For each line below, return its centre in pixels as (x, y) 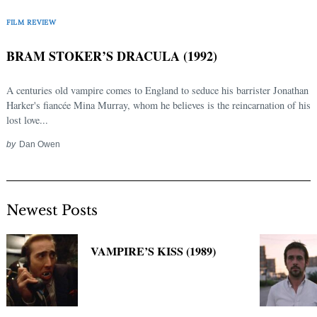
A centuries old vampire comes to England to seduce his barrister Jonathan (157, 91)
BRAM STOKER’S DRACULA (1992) (112, 56)
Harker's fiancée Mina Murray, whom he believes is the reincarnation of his (158, 105)
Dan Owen (39, 144)
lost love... (27, 120)
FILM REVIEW (31, 22)
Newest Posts (52, 211)
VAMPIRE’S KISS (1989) (154, 252)
